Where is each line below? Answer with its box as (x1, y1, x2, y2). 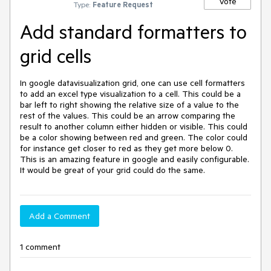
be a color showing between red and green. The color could (20, 132, 247, 143)
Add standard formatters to (20, 19, 247, 44)
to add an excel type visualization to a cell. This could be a (20, 88, 241, 99)
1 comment (20, 241, 60, 252)
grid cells (20, 44, 91, 68)
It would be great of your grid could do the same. (20, 165, 205, 175)
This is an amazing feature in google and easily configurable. (20, 154, 249, 165)
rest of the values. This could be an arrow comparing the (20, 110, 235, 121)
